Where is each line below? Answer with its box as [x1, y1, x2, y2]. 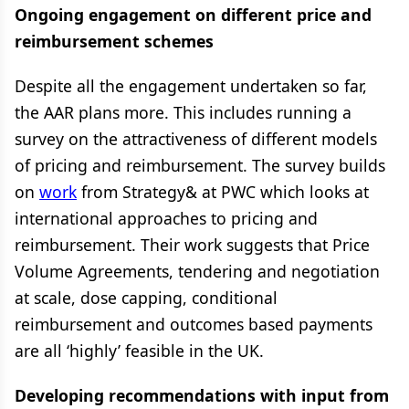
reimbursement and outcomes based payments [15, 313, 372, 335]
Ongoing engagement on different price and [15, 4, 372, 26]
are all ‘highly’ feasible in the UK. [15, 340, 264, 362]
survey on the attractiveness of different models [15, 128, 377, 150]
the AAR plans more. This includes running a [15, 101, 351, 123]
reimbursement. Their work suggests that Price [15, 234, 370, 256]
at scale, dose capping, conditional [15, 287, 278, 309]
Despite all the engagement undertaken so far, [15, 75, 367, 97]
